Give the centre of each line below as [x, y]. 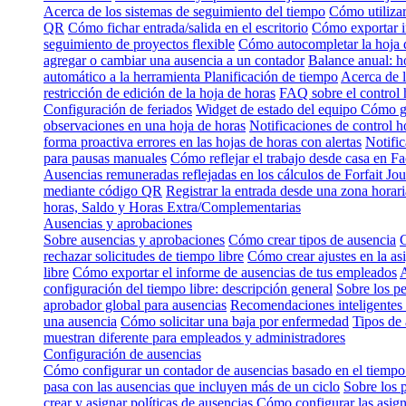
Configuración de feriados [118, 109]
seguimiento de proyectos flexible [139, 43]
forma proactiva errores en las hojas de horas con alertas [203, 141]
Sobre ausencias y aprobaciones [134, 239]
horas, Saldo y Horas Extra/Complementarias [172, 207]
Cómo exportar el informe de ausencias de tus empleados [235, 272]
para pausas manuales [105, 158]
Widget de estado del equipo [278, 109]
